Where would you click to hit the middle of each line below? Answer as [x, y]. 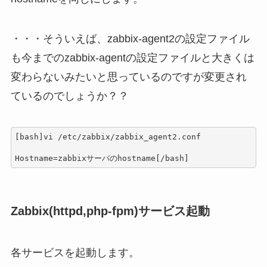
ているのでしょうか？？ [69, 96]
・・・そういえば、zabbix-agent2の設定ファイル [130, 39]
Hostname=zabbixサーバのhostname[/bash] [102, 158]
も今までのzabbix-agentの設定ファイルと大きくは [132, 58]
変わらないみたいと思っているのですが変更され [128, 77]
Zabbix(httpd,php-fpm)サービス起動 [110, 211]
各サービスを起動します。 [75, 252]
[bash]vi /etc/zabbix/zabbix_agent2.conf [108, 136]
